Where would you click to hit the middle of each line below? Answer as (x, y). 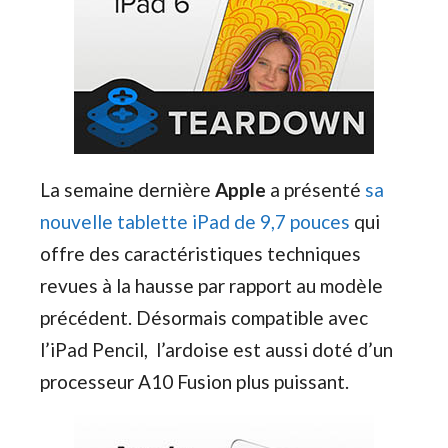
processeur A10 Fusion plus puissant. (194, 381)
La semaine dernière (127, 189)
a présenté (315, 189)
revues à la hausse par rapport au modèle (211, 285)
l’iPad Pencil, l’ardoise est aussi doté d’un (216, 349)
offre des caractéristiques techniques (200, 253)
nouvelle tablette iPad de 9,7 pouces (195, 221)
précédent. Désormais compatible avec (204, 317)
